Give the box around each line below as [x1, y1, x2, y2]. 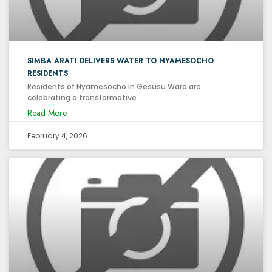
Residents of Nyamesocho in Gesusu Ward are [27, 81, 201, 92]
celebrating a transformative [27, 92, 137, 103]
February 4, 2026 [27, 130, 87, 141]
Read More [27, 106, 67, 119]
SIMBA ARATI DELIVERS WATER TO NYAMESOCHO [27, 55, 214, 66]
